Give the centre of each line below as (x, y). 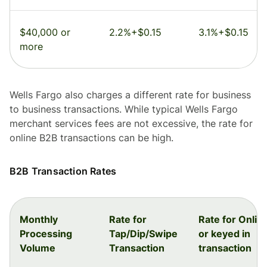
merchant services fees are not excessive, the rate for (131, 124)
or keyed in (224, 234)
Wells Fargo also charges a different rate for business (130, 95)
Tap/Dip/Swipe (143, 234)
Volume (38, 248)
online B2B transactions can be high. (91, 138)
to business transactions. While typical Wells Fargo (124, 109)
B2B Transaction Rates (63, 171)
